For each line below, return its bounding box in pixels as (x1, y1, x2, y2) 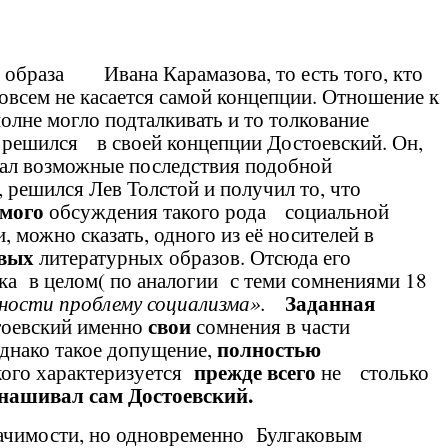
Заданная (285, 287, 375, 318)
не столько (316, 357, 429, 386)
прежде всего (194, 356, 316, 387)
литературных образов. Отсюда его (39, 242, 358, 271)
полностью (217, 333, 321, 364)
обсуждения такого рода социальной (44, 196, 389, 225)
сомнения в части (191, 311, 350, 340)
